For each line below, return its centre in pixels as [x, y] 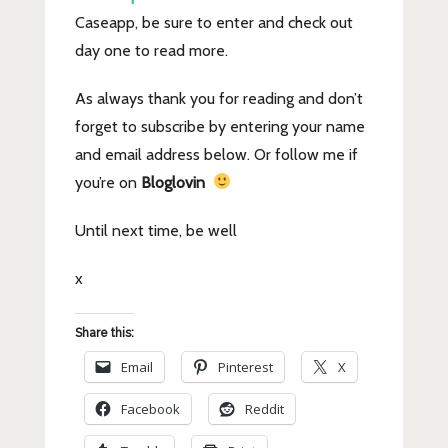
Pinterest [245, 366]
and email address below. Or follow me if [216, 154]
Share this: [104, 332]
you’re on [107, 182]
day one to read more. [151, 50]
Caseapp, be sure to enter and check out [213, 22]
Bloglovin [172, 182]
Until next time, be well [155, 230]
